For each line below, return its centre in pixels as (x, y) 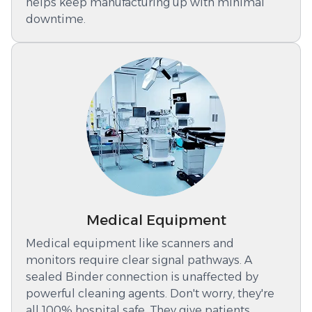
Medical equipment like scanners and (130, 243)
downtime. (56, 19)
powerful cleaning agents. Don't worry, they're (150, 293)
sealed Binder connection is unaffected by (142, 276)
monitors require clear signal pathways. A (139, 260)
